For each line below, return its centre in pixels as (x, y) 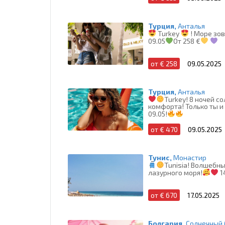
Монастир (190, 158)
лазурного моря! (175, 172)
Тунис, (160, 158)
